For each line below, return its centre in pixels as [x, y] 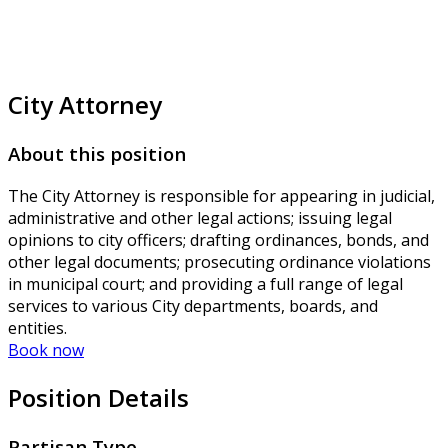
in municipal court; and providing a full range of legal [205, 283]
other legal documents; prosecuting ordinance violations [219, 261]
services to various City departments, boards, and [193, 305]
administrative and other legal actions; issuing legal [200, 217]
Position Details [98, 397]
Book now [46, 349]
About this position [97, 154]
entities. [37, 327]
